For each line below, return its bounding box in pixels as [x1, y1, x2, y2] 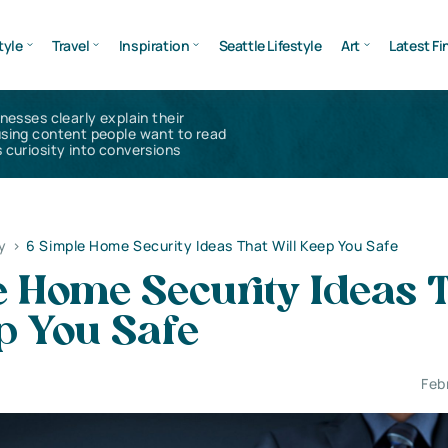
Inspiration [118, 35, 190, 55]
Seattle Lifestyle [218, 35, 322, 55]
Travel [51, 35, 90, 55]
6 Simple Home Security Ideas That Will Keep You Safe [26, 236, 399, 255]
